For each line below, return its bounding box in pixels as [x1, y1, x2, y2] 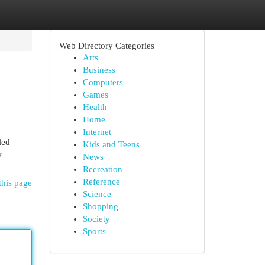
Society [82, 214, 110, 224]
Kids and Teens [82, 140, 140, 149]
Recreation [82, 164, 122, 174]
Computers [82, 77, 123, 87]
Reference [82, 177, 120, 186]
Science [82, 189, 111, 199]
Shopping [82, 202, 118, 211]
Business [82, 65, 115, 75]
